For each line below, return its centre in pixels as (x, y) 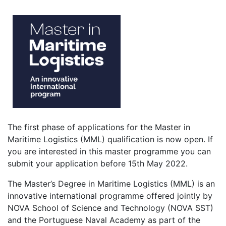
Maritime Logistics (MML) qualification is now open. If (110, 139)
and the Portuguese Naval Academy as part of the (104, 220)
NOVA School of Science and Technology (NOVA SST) (110, 208)
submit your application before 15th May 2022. (98, 163)
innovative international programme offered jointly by (110, 196)
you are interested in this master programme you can (109, 151)
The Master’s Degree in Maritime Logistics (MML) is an (111, 184)
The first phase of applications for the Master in (99, 127)
